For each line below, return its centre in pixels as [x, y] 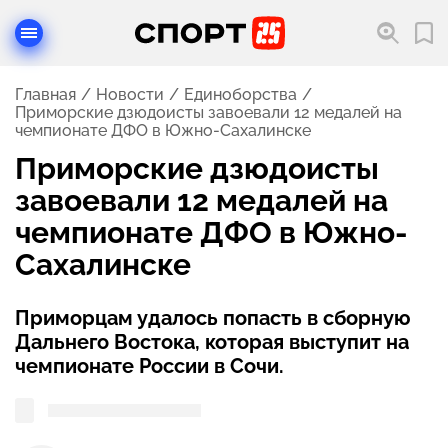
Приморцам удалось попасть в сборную [213, 318]
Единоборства [240, 94]
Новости [130, 94]
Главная [45, 94]
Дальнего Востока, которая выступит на [212, 342]
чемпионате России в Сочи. [149, 366]
